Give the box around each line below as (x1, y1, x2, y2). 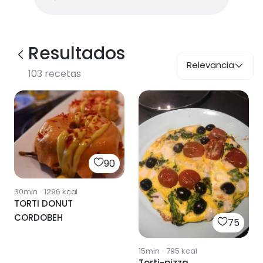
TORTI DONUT (14, 197, 73, 210)
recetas (42, 67, 81, 80)
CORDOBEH (14, 211, 63, 224)
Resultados (28, 41, 125, 66)
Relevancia (187, 59, 234, 71)
